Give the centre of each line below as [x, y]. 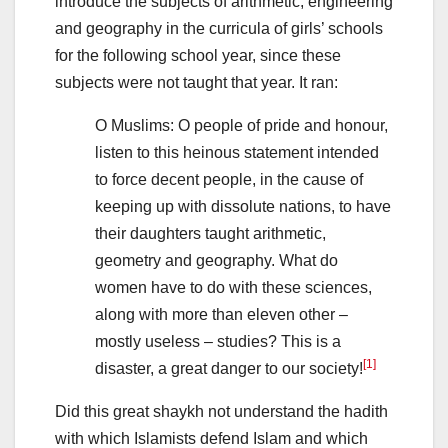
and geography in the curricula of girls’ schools [219, 29]
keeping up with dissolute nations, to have [243, 207]
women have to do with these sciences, [233, 288]
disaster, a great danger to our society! [229, 369]
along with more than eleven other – [221, 315]
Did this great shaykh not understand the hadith [221, 412]
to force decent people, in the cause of [229, 180]
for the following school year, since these [198, 56]
